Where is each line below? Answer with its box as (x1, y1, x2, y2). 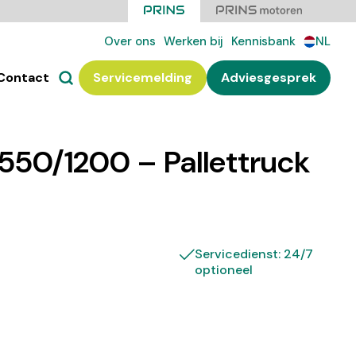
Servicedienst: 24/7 (195, 246, 314, 262)
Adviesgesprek (221, 69, 316, 86)
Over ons (104, 33, 156, 49)
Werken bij (164, 33, 223, 49)
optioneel (195, 261, 253, 278)
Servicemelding (93, 69, 192, 86)
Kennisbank (231, 33, 296, 49)
